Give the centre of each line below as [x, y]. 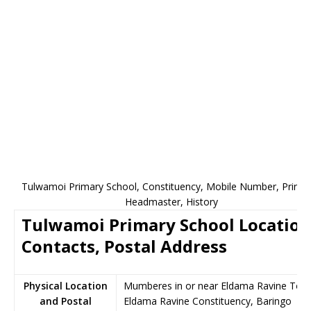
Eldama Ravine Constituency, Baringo [208, 301]
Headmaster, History [171, 202]
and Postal [65, 301]
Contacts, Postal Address [124, 246]
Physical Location [65, 286]
